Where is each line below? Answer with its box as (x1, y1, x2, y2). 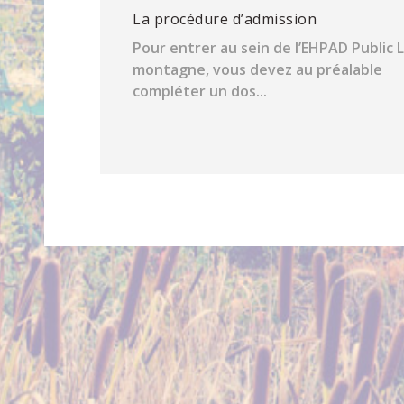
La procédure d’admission (133, 9, 317, 29)
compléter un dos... (133, 81, 268, 101)
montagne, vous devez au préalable (133, 60, 383, 79)
